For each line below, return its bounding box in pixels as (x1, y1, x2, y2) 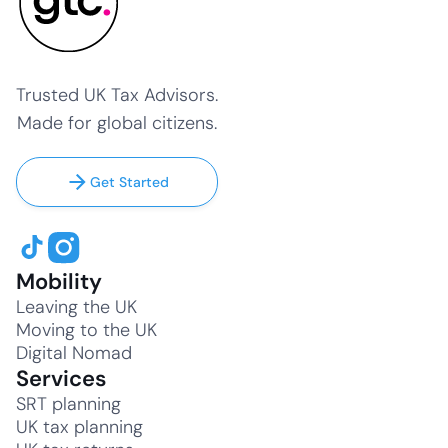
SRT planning (16, 392, 121, 417)
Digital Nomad (16, 341, 132, 366)
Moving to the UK (16, 318, 157, 343)
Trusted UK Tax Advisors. (16, 83, 218, 108)
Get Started (90, 173, 169, 192)
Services (16, 364, 107, 394)
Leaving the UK (16, 295, 137, 320)
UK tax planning (16, 415, 143, 440)
